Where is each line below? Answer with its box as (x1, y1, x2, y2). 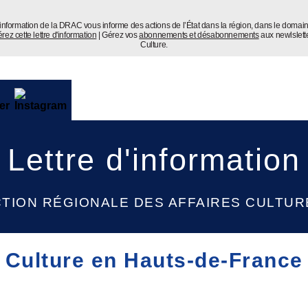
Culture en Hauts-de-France (5, 249, 303, 272)
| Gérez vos (96, 31, 140, 39)
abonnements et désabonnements (139, 31, 259, 39)
